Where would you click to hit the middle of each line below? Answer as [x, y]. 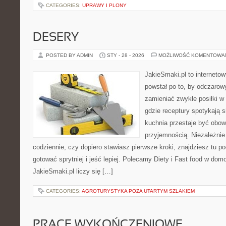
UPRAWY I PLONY [104, 5]
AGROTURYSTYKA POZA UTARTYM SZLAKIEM [138, 191]
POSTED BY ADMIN [70, 55]
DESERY [56, 38]
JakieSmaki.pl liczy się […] [73, 171]
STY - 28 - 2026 [126, 55]
